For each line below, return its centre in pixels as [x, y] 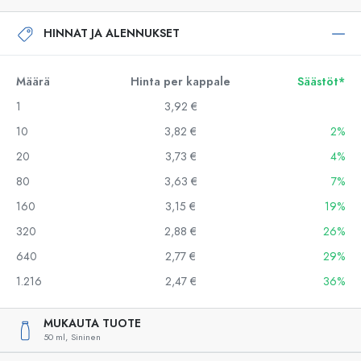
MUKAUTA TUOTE [92, 324]
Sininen [86, 337]
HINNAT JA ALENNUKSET [112, 33]
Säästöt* [321, 82]
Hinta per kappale [180, 82]
